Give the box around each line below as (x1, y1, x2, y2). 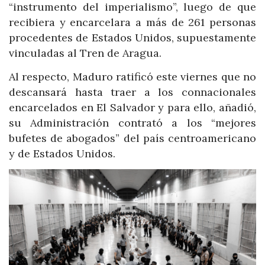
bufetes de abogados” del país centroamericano (9, 131, 256, 145)
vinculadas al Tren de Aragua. (9, 46, 161, 60)
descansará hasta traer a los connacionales (9, 85, 256, 99)
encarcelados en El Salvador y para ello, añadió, (9, 100, 256, 114)
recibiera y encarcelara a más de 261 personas (9, 15, 256, 30)
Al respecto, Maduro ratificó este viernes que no (9, 69, 256, 83)
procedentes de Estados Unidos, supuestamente (9, 31, 256, 45)
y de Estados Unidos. (9, 146, 115, 160)
